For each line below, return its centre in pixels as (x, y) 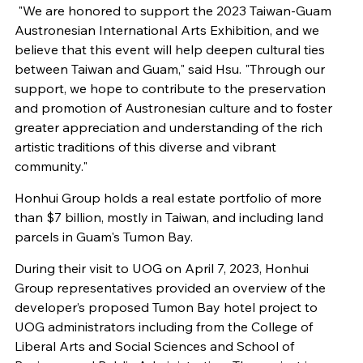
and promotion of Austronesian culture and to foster (173, 108)
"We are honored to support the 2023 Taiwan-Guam (173, 11)
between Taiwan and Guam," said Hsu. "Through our (169, 69)
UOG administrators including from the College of (163, 327)
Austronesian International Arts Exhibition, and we (167, 30)
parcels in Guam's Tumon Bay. (103, 237)
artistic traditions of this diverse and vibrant (145, 147)
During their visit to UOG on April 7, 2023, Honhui (161, 269)
